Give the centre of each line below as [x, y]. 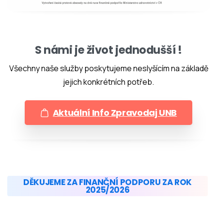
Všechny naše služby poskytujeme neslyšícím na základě [108, 69]
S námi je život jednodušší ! [108, 50]
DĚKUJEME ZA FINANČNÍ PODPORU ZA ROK [108, 182]
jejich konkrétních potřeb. [108, 82]
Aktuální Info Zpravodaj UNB [115, 113]
